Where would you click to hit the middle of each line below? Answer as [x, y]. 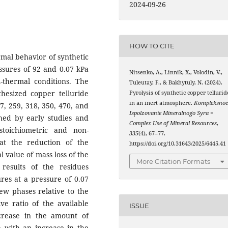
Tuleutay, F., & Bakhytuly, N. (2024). [176, 82]
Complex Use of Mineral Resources [173, 123]
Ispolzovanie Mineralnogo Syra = [172, 113]
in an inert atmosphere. [162, 103]
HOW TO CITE [152, 46]
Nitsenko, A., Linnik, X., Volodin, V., [176, 72]
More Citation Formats [174, 162]
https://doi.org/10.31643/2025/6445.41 [178, 143]
